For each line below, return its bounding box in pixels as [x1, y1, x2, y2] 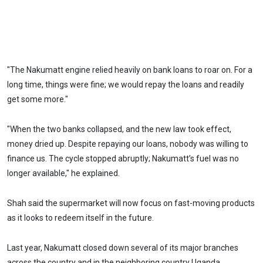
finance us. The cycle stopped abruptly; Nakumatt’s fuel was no [7, 154, 239, 164]
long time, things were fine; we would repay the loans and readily [7, 80, 244, 90]
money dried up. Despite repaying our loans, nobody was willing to [7, 139, 248, 149]
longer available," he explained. [7, 168, 120, 178]
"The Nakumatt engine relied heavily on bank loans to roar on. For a [7, 65, 252, 75]
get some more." [7, 95, 68, 104]
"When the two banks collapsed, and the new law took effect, [7, 124, 231, 134]
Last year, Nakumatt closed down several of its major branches [7, 242, 238, 252]
